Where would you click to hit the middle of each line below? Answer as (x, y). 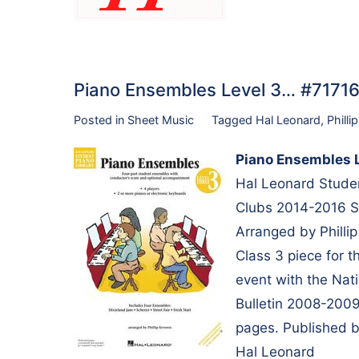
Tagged (233, 119)
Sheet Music (161, 119)
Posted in (101, 119)
